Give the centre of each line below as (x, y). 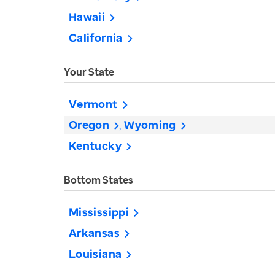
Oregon (89, 125)
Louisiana (95, 254)
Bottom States (99, 180)
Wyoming (150, 125)
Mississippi (99, 212)
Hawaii (87, 17)
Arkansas (94, 233)
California (96, 37)
